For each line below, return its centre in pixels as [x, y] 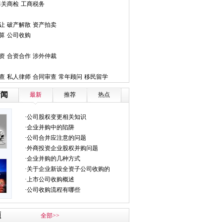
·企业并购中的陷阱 [50, 127]
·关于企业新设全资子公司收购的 [67, 169]
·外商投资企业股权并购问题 [61, 148]
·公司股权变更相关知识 [55, 117]
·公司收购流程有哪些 [53, 190]
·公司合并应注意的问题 [55, 138]
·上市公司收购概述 [50, 179]
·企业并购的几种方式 [53, 159]
